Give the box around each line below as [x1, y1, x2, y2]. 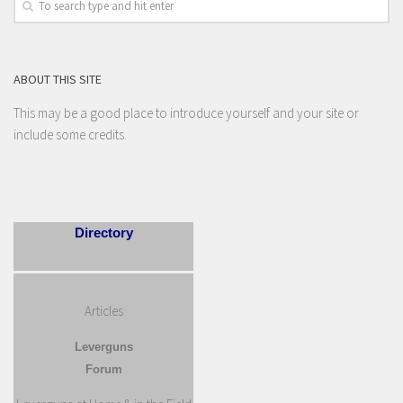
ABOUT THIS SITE [13, 71, 102, 88]
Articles [84, 302, 123, 320]
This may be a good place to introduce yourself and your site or [13, 104, 359, 122]
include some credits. [13, 126, 127, 144]
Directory [74, 225, 133, 241]
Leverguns [74, 340, 133, 354]
